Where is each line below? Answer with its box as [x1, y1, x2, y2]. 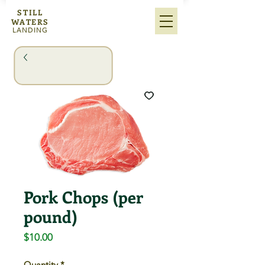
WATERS [11, 17, 50, 27]
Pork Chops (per [24, 186, 143, 208]
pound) [24, 205, 77, 227]
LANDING [12, 26, 48, 34]
